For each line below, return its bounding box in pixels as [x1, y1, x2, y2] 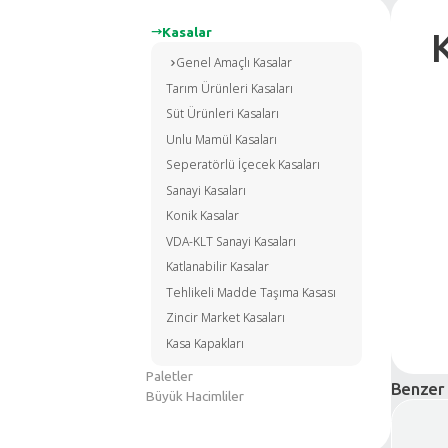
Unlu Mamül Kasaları [221, 323, 369, 347]
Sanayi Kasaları [221, 391, 328, 415]
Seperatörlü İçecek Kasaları [221, 357, 427, 381]
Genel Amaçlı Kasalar [235, 221, 390, 245]
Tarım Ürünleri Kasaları [221, 255, 391, 279]
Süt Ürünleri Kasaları [221, 289, 372, 313]
